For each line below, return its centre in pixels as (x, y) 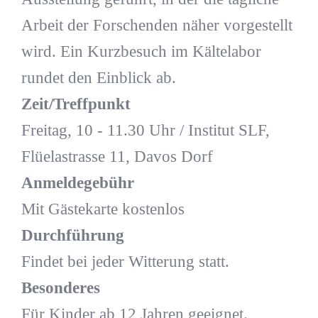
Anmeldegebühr (77, 183)
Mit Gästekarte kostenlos (103, 209)
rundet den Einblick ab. (98, 78)
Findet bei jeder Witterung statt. (125, 262)
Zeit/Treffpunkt (76, 104)
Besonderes (60, 288)
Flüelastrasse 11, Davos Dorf (117, 157)
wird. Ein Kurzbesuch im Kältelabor (141, 52)
